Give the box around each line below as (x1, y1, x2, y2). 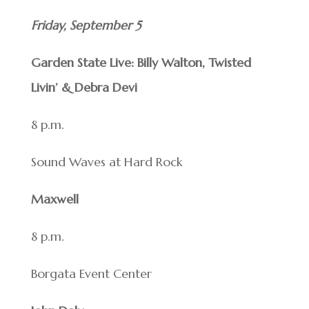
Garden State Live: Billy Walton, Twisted (30, 54, 251, 71)
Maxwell (30, 191, 79, 208)
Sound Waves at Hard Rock (30, 154, 183, 170)
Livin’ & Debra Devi (30, 79, 137, 96)
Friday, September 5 (30, 17, 141, 34)
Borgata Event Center (30, 266, 152, 282)
